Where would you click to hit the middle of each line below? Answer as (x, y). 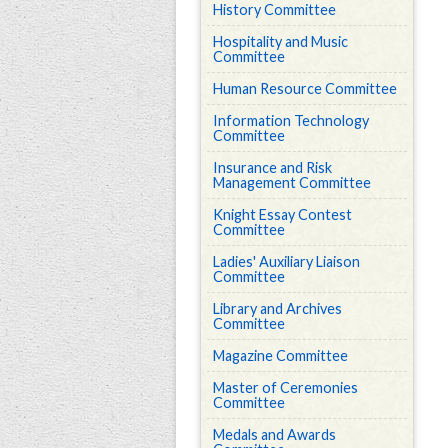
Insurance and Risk (272, 167)
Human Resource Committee (305, 88)
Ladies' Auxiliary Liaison (286, 261)
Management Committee (292, 182)
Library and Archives (277, 308)
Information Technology (291, 120)
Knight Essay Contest (282, 214)
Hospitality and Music (280, 41)
